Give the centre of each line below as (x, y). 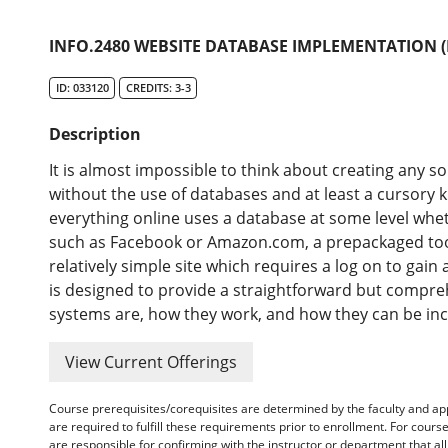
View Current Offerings (151, 362)
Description (95, 134)
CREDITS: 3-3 (158, 88)
